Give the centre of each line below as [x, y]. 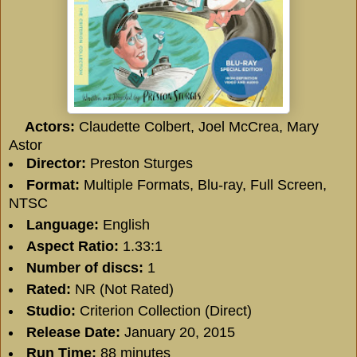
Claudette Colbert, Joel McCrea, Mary [197, 126]
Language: [62, 224]
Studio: [51, 310]
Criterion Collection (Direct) [163, 310]
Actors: [50, 126]
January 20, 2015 [177, 332]
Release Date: [73, 332]
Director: [56, 163]
